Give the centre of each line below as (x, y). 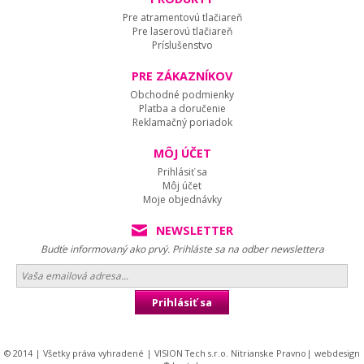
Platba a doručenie (182, 108)
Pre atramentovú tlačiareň (182, 17)
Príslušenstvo (182, 45)
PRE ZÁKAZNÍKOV (182, 76)
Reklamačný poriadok (182, 122)
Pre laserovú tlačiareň (182, 31)
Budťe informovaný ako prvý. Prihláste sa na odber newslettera (182, 249)
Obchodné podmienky (182, 95)
